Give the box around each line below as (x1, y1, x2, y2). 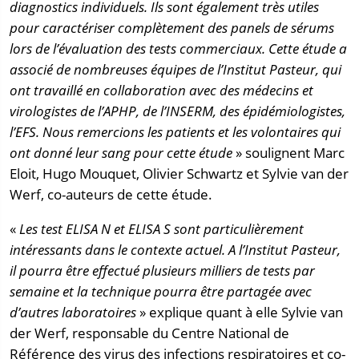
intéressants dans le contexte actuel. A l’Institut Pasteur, (10, 240, 341, 259)
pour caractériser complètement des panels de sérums (10, 18, 334, 37)
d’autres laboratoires (10, 302, 139, 321)
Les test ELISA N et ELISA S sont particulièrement (19, 219, 304, 238)
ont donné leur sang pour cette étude (10, 143, 236, 162)
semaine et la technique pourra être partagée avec (10, 281, 312, 301)
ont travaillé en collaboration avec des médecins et (10, 80, 313, 99)
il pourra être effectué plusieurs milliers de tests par (10, 260, 315, 280)
